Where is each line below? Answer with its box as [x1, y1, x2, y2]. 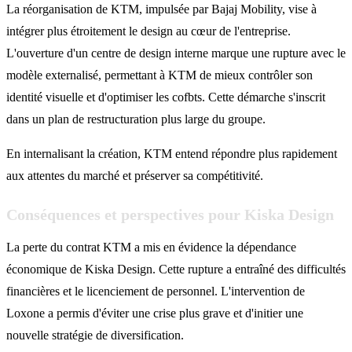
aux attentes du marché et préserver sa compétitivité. [6, 168, 263, 182]
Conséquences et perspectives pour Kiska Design [6, 205, 334, 223]
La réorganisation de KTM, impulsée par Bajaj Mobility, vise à [6, 2, 317, 16]
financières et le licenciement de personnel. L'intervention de [6, 284, 305, 298]
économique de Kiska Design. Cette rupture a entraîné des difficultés [6, 262, 346, 276]
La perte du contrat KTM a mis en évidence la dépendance [6, 240, 296, 254]
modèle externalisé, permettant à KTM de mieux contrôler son [6, 68, 313, 82]
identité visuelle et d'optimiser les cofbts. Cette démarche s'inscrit [6, 90, 325, 104]
